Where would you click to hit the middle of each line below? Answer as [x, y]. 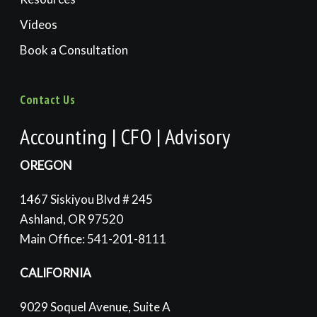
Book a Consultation [74, 50]
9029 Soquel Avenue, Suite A [95, 307]
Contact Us [47, 100]
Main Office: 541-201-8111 [93, 239]
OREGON [46, 166]
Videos [39, 25]
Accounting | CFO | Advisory [125, 137]
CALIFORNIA [56, 273]
